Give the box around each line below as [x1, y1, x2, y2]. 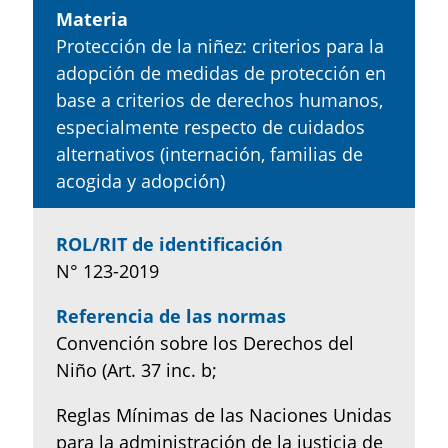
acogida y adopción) [55, 168, 225, 193]
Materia [55, 6, 128, 31]
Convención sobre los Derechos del [55, 330, 354, 355]
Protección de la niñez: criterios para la [55, 33, 384, 58]
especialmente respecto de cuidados [55, 114, 365, 139]
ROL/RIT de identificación [55, 231, 283, 256]
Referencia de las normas [55, 303, 286, 328]
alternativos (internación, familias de [55, 141, 363, 166]
